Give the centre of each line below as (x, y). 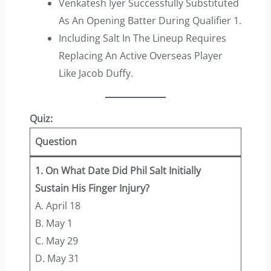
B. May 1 (54, 224)
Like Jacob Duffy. (96, 73)
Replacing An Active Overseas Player (140, 56)
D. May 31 (57, 259)
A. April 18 (57, 206)
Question (56, 142)
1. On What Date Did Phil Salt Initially (118, 171)
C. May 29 (56, 241)
